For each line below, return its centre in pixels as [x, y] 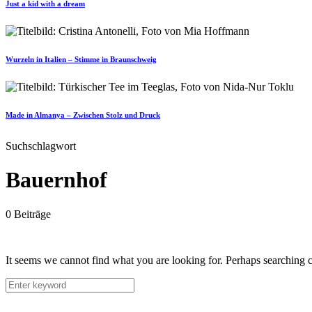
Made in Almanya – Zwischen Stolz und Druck [83, 115]
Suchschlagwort [41, 146]
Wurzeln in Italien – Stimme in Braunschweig [81, 59]
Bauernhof [56, 180]
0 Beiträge [28, 214]
